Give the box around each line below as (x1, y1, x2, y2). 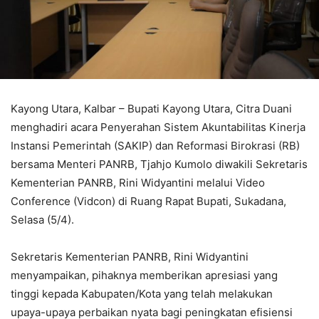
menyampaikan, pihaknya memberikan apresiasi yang (11, 268, 278, 282)
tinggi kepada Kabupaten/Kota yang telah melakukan (11, 286, 273, 300)
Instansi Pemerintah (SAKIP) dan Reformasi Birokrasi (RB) (11, 138, 300, 152)
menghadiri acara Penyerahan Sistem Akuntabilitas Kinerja (11, 120, 305, 134)
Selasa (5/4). (11, 212, 74, 226)
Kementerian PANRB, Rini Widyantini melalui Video (11, 175, 265, 189)
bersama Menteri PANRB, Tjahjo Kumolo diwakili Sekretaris (11, 157, 308, 171)
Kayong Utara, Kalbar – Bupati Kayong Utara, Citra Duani (11, 101, 292, 115)
